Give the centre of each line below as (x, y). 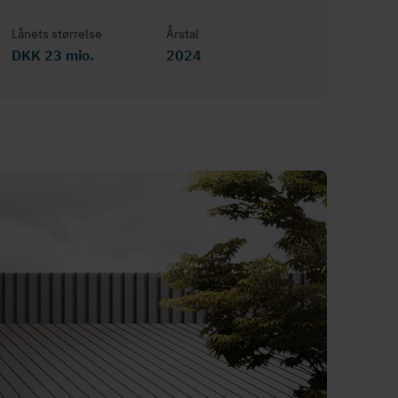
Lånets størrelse (57, 34)
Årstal (182, 34)
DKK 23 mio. (53, 55)
